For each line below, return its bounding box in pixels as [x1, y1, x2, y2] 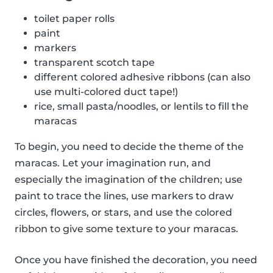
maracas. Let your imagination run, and [15, 157, 211, 169]
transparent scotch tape [34, 57, 155, 69]
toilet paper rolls [34, 13, 115, 25]
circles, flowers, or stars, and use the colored [15, 207, 232, 219]
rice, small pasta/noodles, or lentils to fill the [34, 101, 249, 113]
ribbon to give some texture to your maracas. [15, 223, 238, 235]
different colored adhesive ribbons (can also [34, 71, 250, 83]
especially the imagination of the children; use [15, 174, 243, 186]
